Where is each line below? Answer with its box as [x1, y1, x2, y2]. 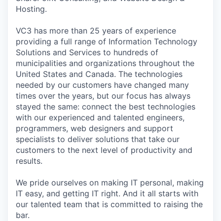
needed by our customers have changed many [16, 80, 189, 90]
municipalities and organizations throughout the [16, 58, 194, 69]
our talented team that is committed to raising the [16, 199, 203, 210]
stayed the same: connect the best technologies [16, 102, 195, 112]
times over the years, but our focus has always [16, 91, 190, 101]
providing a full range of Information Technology [16, 37, 197, 47]
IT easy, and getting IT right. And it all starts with [16, 188, 198, 199]
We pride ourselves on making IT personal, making [16, 178, 204, 188]
